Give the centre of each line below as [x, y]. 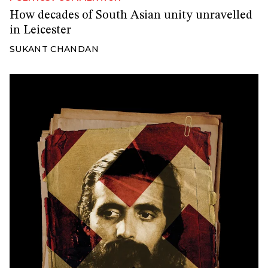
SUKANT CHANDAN [54, 49]
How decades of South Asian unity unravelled [131, 16]
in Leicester [40, 31]
